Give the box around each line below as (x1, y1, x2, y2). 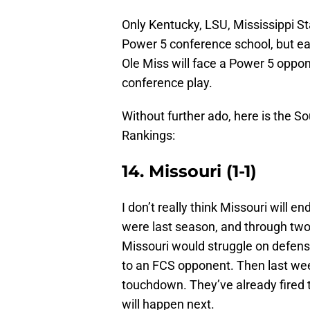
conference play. (122, 75, 212, 91)
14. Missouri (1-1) (122, 161, 257, 182)
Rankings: (122, 128, 175, 143)
